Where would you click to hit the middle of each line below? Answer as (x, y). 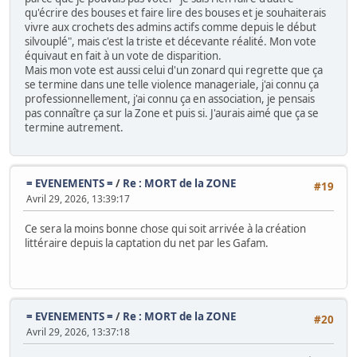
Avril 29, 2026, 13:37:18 (78, 331)
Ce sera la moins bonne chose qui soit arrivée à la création (165, 229)
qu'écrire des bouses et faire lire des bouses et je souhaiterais (175, 12)
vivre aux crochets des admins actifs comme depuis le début (171, 27)
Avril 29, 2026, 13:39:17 (78, 198)
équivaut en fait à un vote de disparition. (123, 55)
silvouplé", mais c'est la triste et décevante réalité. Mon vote (171, 41)
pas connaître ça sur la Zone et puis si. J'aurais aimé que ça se (172, 113)
